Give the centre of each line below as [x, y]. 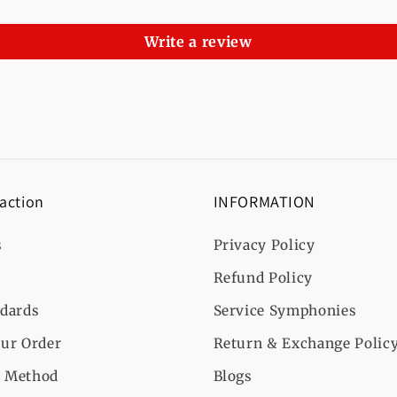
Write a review [198, 42]
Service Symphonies [285, 311]
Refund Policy [263, 278]
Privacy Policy [264, 245]
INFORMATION [265, 202]
